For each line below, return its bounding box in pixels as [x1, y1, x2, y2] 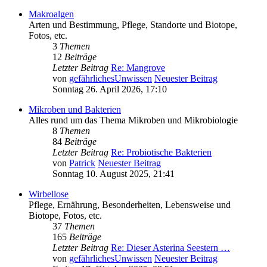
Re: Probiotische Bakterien [111, 147, 212, 158]
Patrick [69, 158, 95, 169]
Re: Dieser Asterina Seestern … [111, 243, 230, 253]
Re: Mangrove [111, 63, 165, 73]
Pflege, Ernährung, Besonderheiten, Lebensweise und [29, 200, 231, 210]
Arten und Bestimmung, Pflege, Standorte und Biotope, [29, 20, 237, 30]
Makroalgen [29, 9, 74, 20]
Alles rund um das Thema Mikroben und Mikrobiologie [29, 115, 238, 126]
